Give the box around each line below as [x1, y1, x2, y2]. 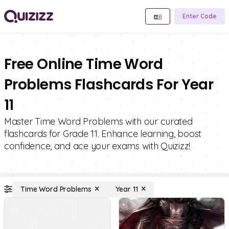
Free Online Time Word [4, 54, 163, 74]
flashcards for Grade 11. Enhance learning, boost [4, 128, 202, 140]
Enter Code [182, 12, 217, 20]
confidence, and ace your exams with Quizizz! [4, 140, 191, 152]
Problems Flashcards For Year [4, 75, 214, 95]
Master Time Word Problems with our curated [4, 116, 193, 127]
